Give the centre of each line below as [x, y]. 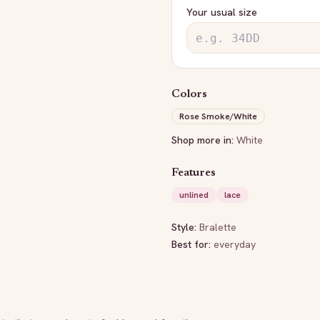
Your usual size [222, 12]
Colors [190, 94]
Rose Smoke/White [218, 116]
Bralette [218, 227]
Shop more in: [202, 140]
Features [194, 173]
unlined [194, 195]
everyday [235, 244]
